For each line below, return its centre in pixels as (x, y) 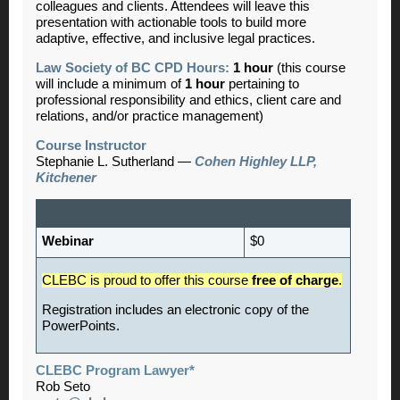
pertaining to (262, 83)
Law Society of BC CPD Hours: (133, 67)
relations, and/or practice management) (150, 116)
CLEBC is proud (91, 280)
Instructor (116, 145)
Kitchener (66, 177)
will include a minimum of (110, 83)
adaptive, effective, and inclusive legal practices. (175, 38)
